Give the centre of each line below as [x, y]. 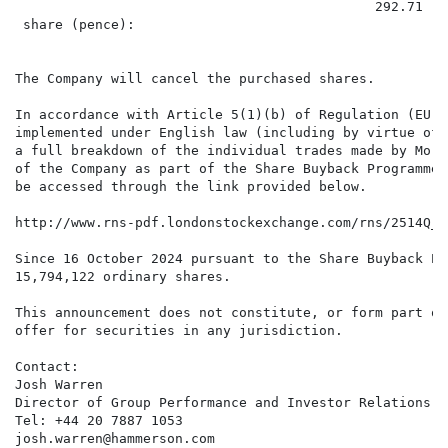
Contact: [47, 367]
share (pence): [75, 25]
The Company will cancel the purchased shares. [195, 79]
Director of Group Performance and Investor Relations [223, 403]
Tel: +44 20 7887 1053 [99, 421]
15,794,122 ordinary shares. [123, 277]
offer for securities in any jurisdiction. [179, 331]
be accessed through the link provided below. [191, 187]
